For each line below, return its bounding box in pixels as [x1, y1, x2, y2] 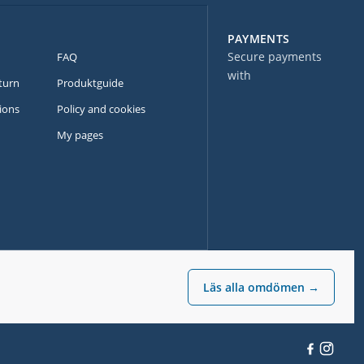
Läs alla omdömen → [202, 279, 319, 295]
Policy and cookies [56, 102, 145, 117]
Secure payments [227, 49, 322, 65]
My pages [56, 128, 103, 143]
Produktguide [56, 76, 123, 91]
